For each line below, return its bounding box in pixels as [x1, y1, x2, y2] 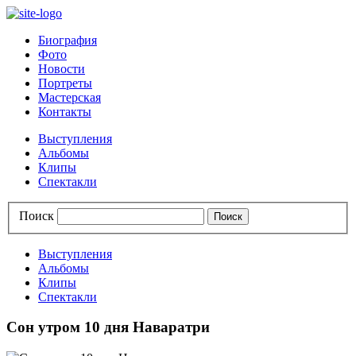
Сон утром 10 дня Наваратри [6, 319, 210, 336]
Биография [38, 33, 97, 47]
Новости [38, 62, 85, 75]
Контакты [38, 105, 91, 118]
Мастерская [38, 91, 101, 104]
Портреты [38, 76, 92, 90]
